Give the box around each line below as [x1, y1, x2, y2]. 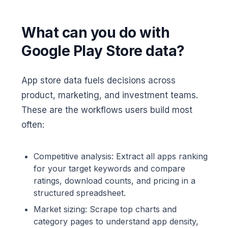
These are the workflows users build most [21, 105, 192, 116]
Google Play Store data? [21, 42, 185, 60]
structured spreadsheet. [34, 188, 126, 198]
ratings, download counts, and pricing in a [34, 176, 195, 186]
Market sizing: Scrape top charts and [34, 204, 177, 215]
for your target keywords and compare [34, 163, 185, 174]
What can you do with [21, 24, 169, 42]
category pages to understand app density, [34, 216, 198, 227]
